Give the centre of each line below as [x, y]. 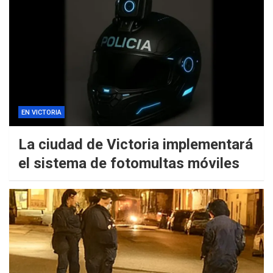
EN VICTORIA [41, 113]
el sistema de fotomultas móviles [129, 164]
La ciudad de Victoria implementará [136, 145]
